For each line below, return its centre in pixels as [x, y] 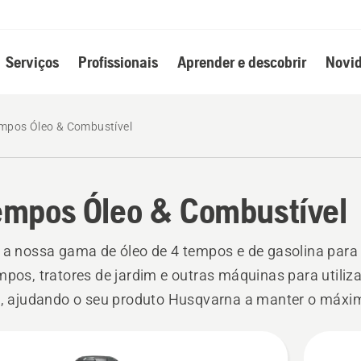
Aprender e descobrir [241, 62]
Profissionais [118, 62]
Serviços [32, 62]
